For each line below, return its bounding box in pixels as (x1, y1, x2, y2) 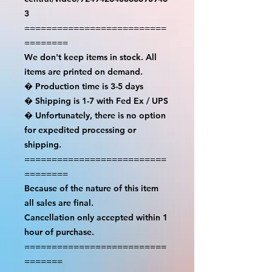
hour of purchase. (24, 226, 94, 237)
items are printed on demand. (24, 66, 143, 77)
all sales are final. (24, 197, 93, 208)
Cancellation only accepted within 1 (24, 211, 168, 223)
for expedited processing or (24, 124, 136, 135)
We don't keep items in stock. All (24, 51, 157, 63)
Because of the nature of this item (24, 182, 158, 194)
